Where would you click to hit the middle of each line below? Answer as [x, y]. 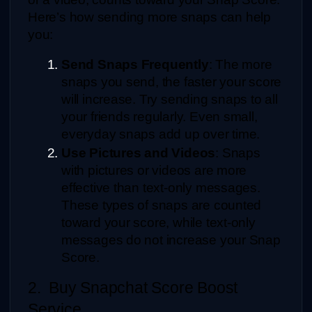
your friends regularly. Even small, [159, 116]
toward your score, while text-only [158, 222]
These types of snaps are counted [162, 205]
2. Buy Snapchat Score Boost [133, 287]
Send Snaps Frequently [135, 64]
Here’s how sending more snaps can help [150, 17]
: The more [240, 64]
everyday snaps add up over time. [161, 134]
